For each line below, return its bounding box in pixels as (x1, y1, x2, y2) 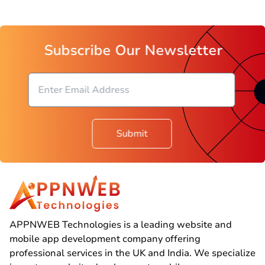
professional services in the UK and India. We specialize (9, 246, 256, 260)
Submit (117, 127, 148, 140)
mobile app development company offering (9, 232, 201, 245)
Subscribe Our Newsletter (43, 41, 222, 60)
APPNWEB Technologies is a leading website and (9, 218, 232, 231)
